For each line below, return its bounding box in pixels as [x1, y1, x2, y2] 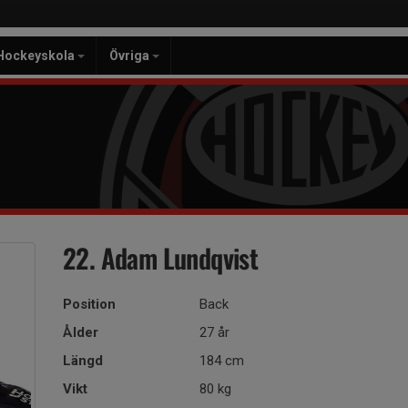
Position [63, 296, 116, 312]
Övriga [109, 48, 152, 63]
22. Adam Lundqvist [63, 238, 259, 277]
